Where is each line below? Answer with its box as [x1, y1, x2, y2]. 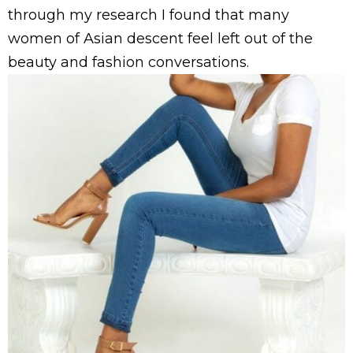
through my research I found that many [8, 6, 289, 24]
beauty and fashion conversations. [8, 53, 249, 71]
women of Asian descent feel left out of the [8, 29, 313, 47]
